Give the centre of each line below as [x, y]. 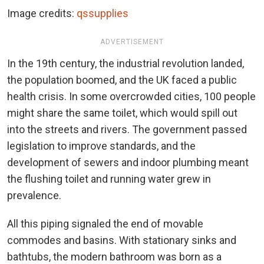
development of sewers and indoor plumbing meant [128, 162]
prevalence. [34, 195]
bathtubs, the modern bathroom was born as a [114, 256]
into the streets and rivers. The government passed [127, 129]
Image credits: [42, 13]
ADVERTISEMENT [132, 42]
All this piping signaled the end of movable [105, 223]
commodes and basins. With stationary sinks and [122, 240]
